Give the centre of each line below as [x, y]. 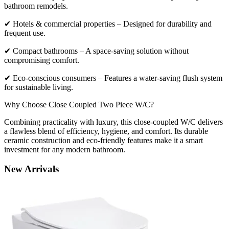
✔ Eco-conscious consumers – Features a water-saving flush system [113, 78]
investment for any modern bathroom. [65, 149]
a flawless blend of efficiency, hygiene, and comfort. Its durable [106, 131]
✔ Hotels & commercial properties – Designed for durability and [108, 24]
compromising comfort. [42, 60]
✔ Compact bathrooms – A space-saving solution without [96, 51]
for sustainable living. [39, 87]
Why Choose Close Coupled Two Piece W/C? [79, 104]
